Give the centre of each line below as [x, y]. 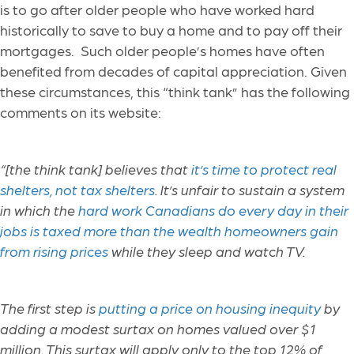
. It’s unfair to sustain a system [250, 190]
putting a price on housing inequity [210, 308]
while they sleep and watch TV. [208, 251]
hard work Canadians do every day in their [213, 210]
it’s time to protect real [264, 169]
